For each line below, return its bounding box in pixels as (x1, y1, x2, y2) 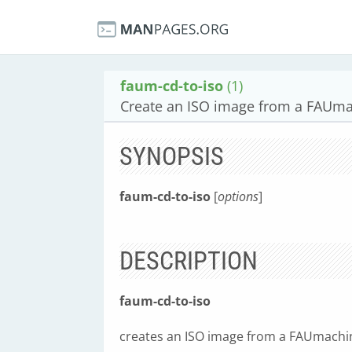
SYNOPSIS (119, 141, 224, 171)
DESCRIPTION (119, 246, 258, 276)
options (218, 188, 258, 205)
